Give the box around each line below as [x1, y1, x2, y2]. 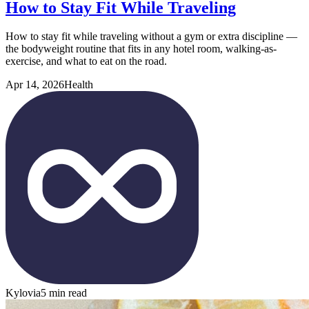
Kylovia [6, 287, 41, 299]
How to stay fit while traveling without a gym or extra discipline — [6, 30, 297, 43]
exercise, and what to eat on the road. [6, 55, 167, 68]
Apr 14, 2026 [6, 79, 64, 91]
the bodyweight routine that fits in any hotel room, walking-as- [6, 43, 277, 55]
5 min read [41, 287, 87, 299]
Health [64, 79, 93, 91]
